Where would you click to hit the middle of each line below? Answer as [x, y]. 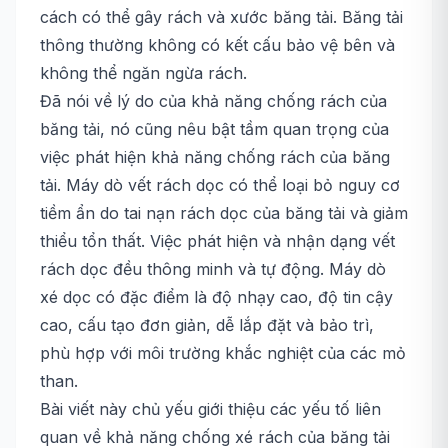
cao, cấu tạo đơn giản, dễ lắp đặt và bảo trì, [207, 325]
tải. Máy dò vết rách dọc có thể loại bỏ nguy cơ [220, 185]
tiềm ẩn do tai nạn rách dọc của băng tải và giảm [224, 213]
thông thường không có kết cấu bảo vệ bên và [217, 45]
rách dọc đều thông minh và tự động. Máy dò [213, 269]
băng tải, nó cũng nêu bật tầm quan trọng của [214, 129]
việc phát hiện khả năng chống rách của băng [215, 157]
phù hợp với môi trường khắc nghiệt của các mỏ [223, 353]
